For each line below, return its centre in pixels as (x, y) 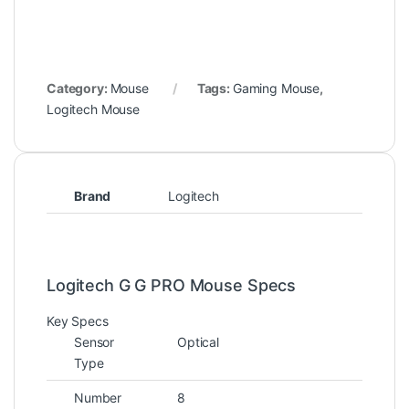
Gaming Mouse (276, 88)
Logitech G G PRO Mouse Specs (172, 285)
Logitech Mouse (94, 109)
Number (98, 397)
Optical (199, 341)
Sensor (94, 341)
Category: (79, 88)
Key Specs (78, 320)
